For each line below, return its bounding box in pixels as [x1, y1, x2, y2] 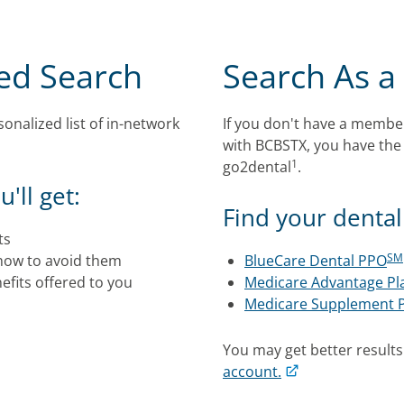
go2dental [223, 157, 291, 177]
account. [223, 361, 281, 381]
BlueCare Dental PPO [244, 251, 387, 271]
